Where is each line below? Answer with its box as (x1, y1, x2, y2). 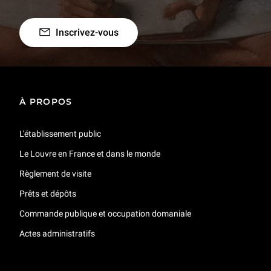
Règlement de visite (19, 168, 91, 178)
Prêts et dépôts (19, 188, 76, 198)
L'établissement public (19, 128, 101, 139)
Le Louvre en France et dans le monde (19, 148, 160, 158)
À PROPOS (19, 96, 73, 107)
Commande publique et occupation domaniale (19, 208, 191, 218)
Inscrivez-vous (56, 26, 119, 38)
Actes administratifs (19, 228, 95, 238)
